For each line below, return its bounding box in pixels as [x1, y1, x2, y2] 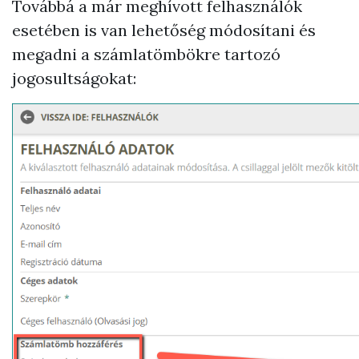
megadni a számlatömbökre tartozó [12, 44, 280, 64]
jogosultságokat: [12, 68, 136, 88]
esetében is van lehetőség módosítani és [12, 20, 316, 40]
